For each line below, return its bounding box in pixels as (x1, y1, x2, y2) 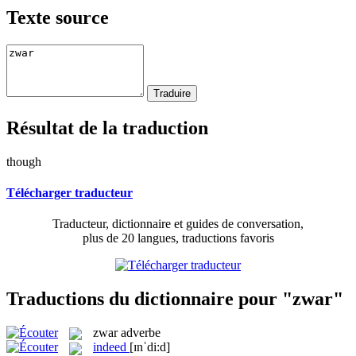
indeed (93, 340, 126, 354)
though (6, 154, 41, 168)
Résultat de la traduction (6, 117, 208, 138)
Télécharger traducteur (6, 185, 133, 199)
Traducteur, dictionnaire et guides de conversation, (52, 217, 304, 231)
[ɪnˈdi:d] (130, 340, 170, 354)
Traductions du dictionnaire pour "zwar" (6, 288, 343, 309)
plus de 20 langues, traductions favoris (82, 231, 274, 246)
